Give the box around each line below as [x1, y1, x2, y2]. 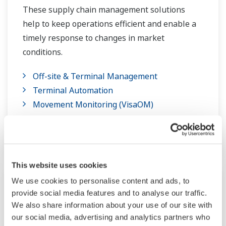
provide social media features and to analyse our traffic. [12, 188, 207, 197]
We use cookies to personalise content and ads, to [12, 176, 190, 185]
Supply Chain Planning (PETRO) [33, 127, 152, 139]
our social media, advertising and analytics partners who [12, 212, 210, 221]
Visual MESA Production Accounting [33, 113, 166, 125]
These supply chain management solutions [23, 4, 185, 16]
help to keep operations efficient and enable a [23, 18, 196, 30]
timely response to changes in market [23, 32, 164, 44]
